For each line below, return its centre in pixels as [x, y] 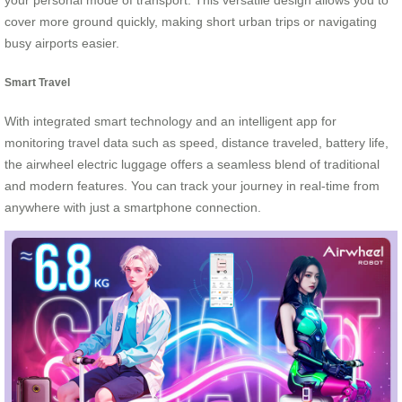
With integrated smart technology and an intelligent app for [170, 122]
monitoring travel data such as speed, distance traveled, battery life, [197, 143]
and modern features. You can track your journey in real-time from [192, 186]
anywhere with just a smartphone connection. [133, 208]
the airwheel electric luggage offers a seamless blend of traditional [192, 165]
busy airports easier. [62, 44]
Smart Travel [37, 82]
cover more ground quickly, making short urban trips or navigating [191, 22]
